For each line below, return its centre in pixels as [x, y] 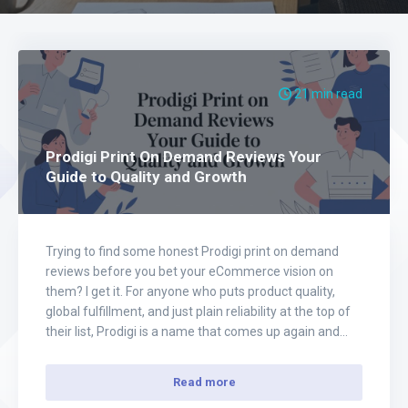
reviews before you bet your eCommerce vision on [189, 271]
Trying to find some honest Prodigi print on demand [192, 251]
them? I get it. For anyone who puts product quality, [190, 291]
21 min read [327, 94]
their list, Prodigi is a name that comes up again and [193, 331]
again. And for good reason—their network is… [177, 352]
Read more [204, 382]
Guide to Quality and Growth [146, 177]
